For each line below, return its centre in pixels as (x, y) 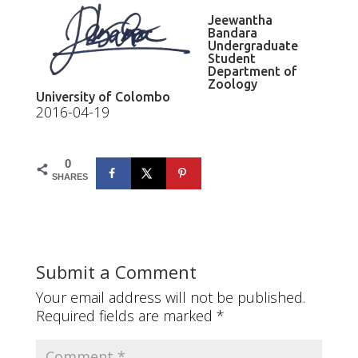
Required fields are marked (126, 315)
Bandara (232, 33)
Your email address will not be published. (170, 297)
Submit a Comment (116, 271)
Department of (252, 72)
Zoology (232, 84)
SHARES (70, 176)
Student (231, 59)
